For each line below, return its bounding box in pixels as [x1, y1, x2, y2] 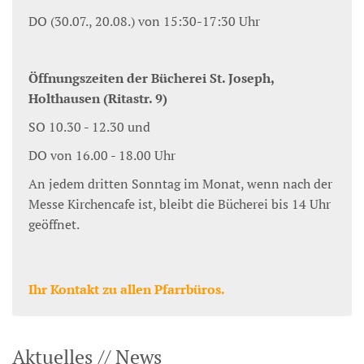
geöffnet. [28, 215, 80, 234]
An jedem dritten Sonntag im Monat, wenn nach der [28, 175, 332, 193]
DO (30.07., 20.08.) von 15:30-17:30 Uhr [28, 12, 260, 31]
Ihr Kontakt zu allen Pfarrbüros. [28, 280, 225, 299]
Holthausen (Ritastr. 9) [28, 89, 167, 108]
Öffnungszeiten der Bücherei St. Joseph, [28, 69, 274, 88]
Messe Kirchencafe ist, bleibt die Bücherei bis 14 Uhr [28, 195, 331, 214]
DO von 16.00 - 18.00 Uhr [28, 146, 175, 165]
